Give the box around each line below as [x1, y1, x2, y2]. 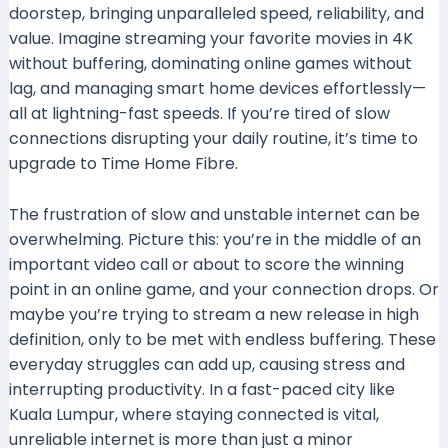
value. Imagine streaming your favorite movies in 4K [8, 27, 413, 50]
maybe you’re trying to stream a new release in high [8, 302, 419, 326]
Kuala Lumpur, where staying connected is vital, [8, 402, 379, 426]
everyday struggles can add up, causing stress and [8, 352, 405, 376]
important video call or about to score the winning [8, 252, 404, 276]
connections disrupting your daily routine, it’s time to [8, 127, 418, 150]
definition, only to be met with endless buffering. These [8, 327, 436, 351]
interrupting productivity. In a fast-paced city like [8, 377, 395, 401]
